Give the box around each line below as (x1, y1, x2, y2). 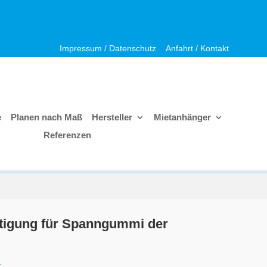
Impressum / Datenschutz (59, 44, 156, 53)
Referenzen (43, 131, 91, 140)
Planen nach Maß (11, 113, 83, 122)
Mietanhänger (154, 113, 212, 122)
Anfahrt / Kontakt (165, 44, 229, 53)
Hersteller (92, 113, 133, 122)
